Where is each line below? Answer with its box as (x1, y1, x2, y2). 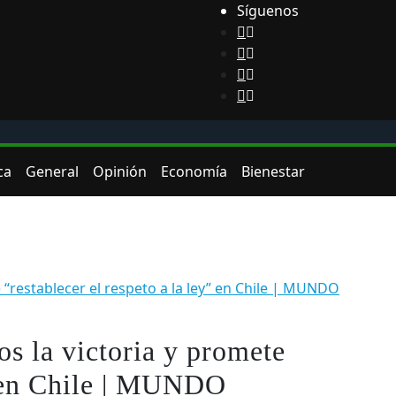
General (26, 161, 79, 181)
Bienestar (241, 161, 305, 181)
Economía (161, 161, 227, 181)
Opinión (93, 161, 147, 181)
